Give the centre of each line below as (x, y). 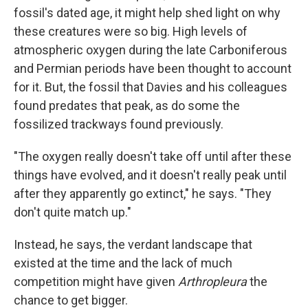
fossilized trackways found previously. (119, 124)
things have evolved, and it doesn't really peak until (150, 175)
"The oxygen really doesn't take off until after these (153, 157)
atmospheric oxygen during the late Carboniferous (151, 50)
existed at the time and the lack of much (123, 263)
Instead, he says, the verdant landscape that (133, 245)
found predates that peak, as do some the (127, 106)
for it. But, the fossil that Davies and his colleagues (151, 87)
